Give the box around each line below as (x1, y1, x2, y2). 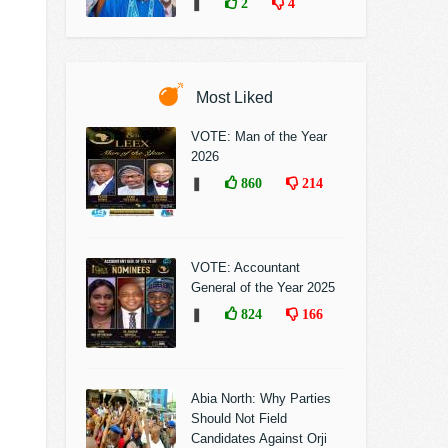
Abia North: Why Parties (191, 391, 331, 406)
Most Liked (192, 89, 273, 106)
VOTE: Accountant (191, 260, 300, 275)
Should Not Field (191, 411, 287, 426)
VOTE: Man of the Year (191, 129, 327, 144)
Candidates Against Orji (191, 431, 327, 446)
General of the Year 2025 (191, 280, 335, 295)
